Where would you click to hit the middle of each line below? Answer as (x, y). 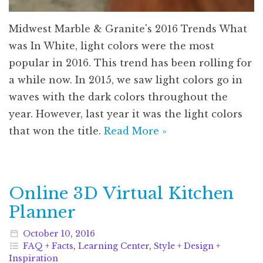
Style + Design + (187, 246)
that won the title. (56, 131)
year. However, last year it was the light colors (126, 114)
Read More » (135, 131)
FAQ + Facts (48, 246)
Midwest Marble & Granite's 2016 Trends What (128, 28)
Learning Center (113, 246)
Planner (42, 212)
